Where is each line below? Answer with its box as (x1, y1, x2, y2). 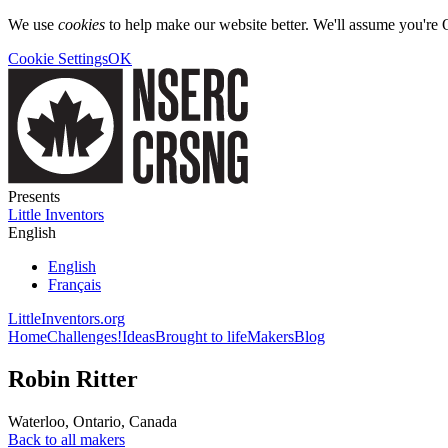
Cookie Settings (8, 50, 108, 67)
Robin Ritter (8, 365, 138, 392)
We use (8, 16, 58, 33)
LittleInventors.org (8, 310, 125, 327)
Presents (8, 188, 60, 205)
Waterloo (8, 412, 65, 430)
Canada (129, 412, 177, 430)
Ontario (73, 412, 121, 430)
